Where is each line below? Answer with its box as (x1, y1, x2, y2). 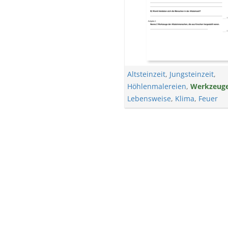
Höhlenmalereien (127, 81, 186, 91)
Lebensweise (127, 94, 171, 103)
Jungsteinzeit (169, 69, 214, 79)
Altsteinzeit (127, 69, 165, 79)
